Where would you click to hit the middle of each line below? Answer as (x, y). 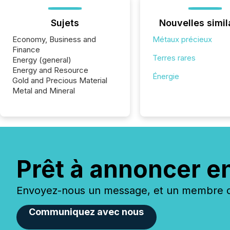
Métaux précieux (182, 39)
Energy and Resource (50, 70)
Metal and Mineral (44, 91)
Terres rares (174, 58)
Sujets (65, 23)
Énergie (166, 76)
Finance (26, 50)
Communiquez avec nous (87, 212)
